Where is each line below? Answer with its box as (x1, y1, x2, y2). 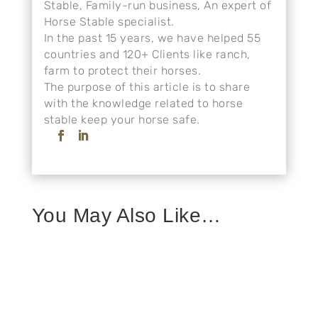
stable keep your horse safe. (43, 112, 200, 126)
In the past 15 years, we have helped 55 (43, 31, 261, 45)
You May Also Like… (31, 204, 221, 226)
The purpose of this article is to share (43, 79, 251, 94)
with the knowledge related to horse (43, 96, 243, 110)
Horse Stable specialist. (43, 14, 175, 28)
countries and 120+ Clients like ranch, (43, 47, 251, 61)
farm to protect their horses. (43, 63, 202, 77)
